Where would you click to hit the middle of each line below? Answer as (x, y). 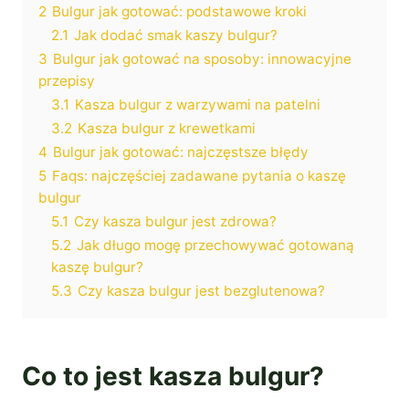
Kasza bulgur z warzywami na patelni (198, 105)
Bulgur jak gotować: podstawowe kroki (179, 12)
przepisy (67, 81)
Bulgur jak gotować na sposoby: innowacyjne (202, 59)
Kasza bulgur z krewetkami (167, 129)
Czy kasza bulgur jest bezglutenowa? (201, 291)
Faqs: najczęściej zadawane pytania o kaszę (199, 176)
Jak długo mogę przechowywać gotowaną (215, 246)
